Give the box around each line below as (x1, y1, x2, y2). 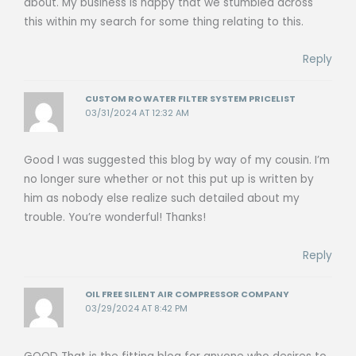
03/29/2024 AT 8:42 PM (85, 303, 188, 315)
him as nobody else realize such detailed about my (24, 191, 300, 207)
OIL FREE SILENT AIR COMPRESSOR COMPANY (85, 288, 290, 301)
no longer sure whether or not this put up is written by (24, 172, 314, 188)
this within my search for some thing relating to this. (24, 14, 304, 29)
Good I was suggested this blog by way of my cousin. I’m (24, 153, 330, 168)
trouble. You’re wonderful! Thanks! (24, 210, 206, 226)
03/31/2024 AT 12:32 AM (85, 106, 190, 119)
